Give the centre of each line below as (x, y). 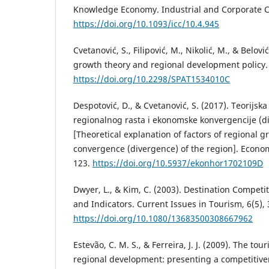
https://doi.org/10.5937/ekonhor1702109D (178, 163)
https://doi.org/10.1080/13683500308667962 (163, 219)
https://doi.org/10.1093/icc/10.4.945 (146, 24)
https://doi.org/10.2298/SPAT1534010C (152, 79)
